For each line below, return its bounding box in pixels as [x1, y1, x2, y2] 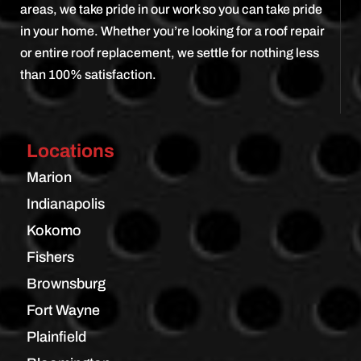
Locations [26, 140, 114, 161]
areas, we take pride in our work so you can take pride [20, 2, 322, 16]
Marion [26, 168, 72, 185]
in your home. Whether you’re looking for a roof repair [20, 23, 325, 38]
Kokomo [26, 222, 81, 239]
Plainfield [26, 328, 86, 345]
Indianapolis [26, 195, 105, 212]
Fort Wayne [26, 301, 100, 318]
